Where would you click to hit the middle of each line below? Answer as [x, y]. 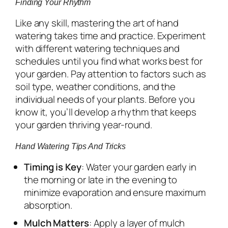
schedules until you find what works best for [109, 61]
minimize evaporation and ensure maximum [115, 192]
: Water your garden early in [139, 167]
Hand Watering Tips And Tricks [71, 146]
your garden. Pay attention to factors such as [111, 74]
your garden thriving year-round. [84, 124]
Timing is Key [53, 167]
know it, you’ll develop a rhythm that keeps [106, 112]
